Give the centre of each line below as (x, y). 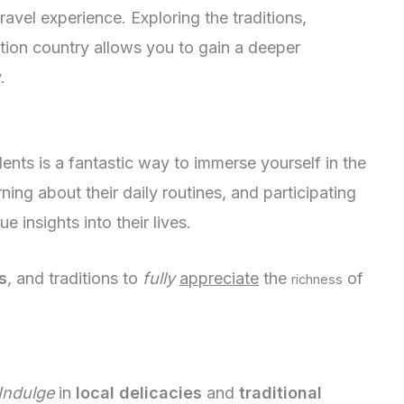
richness (317, 279)
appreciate (219, 278)
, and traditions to (75, 278)
